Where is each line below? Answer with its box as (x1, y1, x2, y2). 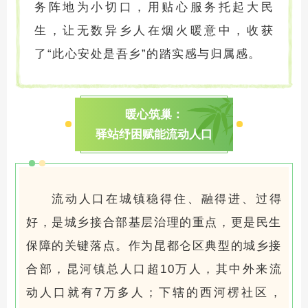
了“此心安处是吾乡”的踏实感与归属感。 (34, 47, 261, 60)
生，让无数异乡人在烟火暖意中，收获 (34, 23, 274, 37)
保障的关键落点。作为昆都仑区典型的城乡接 (26, 239, 282, 252)
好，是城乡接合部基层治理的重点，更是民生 (26, 215, 282, 229)
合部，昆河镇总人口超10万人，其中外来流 (26, 262, 282, 276)
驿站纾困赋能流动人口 (96, 127, 212, 141)
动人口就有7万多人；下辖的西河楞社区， (26, 285, 282, 299)
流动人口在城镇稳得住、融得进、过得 (51, 192, 282, 206)
